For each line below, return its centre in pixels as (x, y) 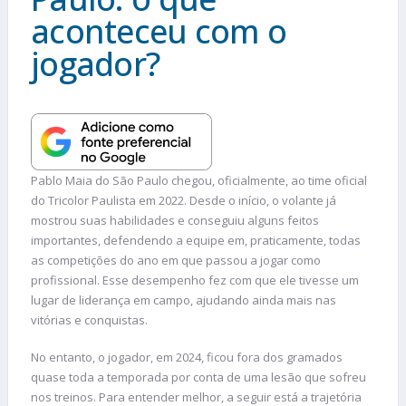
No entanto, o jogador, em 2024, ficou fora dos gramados (187, 358)
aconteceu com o (159, 31)
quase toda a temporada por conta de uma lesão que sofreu (198, 377)
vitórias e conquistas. (89, 319)
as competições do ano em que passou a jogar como (176, 260)
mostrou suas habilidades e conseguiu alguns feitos (175, 220)
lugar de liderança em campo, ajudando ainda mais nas (184, 300)
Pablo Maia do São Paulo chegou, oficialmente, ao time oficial (199, 180)
